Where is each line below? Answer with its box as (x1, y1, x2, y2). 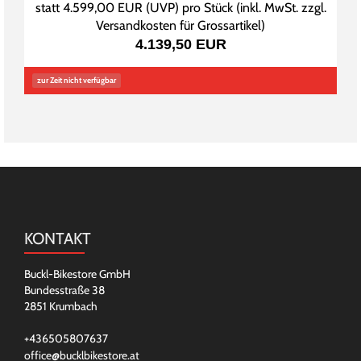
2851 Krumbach (24, 299, 98, 314)
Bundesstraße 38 (24, 283, 105, 298)
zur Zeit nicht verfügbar (37, 75, 116, 86)
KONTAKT (24, 229, 91, 249)
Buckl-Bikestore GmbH (24, 267, 131, 282)
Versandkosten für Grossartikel (96, 18, 261, 34)
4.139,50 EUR (135, 36, 226, 53)
